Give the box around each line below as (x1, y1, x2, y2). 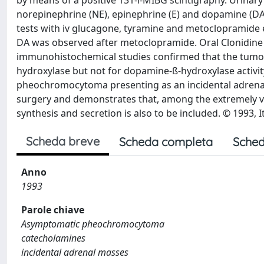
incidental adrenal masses (21, 246, 128, 259)
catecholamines (21, 232, 85, 245)
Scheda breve (26, 134, 100, 148)
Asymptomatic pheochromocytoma (21, 217, 164, 230)
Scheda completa (119, 134, 213, 149)
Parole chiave (21, 203, 84, 216)
